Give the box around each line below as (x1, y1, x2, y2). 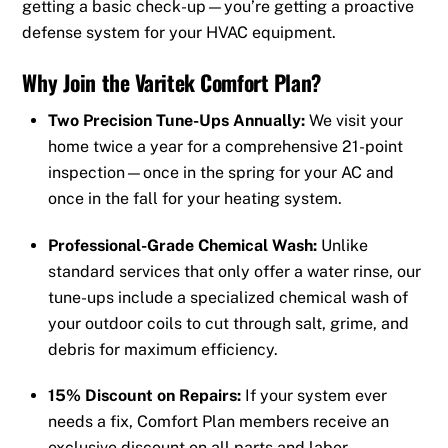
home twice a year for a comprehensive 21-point (48, 136, 403, 156)
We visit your (305, 110, 403, 130)
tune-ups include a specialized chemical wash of (48, 287, 408, 307)
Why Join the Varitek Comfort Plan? (22, 65, 321, 98)
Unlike (317, 235, 368, 255)
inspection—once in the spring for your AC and (48, 162, 394, 182)
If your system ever (241, 386, 387, 406)
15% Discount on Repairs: (48, 386, 241, 406)
